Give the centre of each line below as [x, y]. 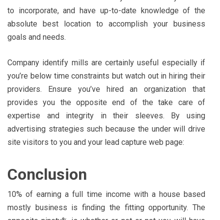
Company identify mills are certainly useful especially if [106, 62]
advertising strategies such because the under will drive [106, 129]
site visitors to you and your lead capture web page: [96, 142]
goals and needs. [37, 37]
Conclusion [47, 174]
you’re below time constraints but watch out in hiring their [106, 76]
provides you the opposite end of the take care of [106, 102]
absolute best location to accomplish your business [106, 24]
